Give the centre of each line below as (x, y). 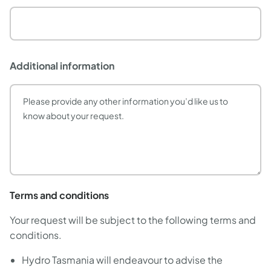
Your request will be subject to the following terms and (133, 220)
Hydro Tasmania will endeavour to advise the (122, 260)
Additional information (62, 66)
